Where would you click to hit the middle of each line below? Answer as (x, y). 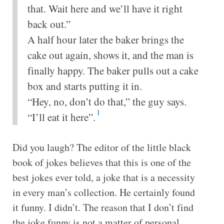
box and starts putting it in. (84, 86)
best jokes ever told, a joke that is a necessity (103, 177)
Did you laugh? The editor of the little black (101, 147)
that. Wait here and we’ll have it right (105, 8)
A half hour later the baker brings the (105, 39)
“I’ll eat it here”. (61, 117)
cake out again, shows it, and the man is (110, 55)
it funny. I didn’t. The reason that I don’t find (103, 207)
